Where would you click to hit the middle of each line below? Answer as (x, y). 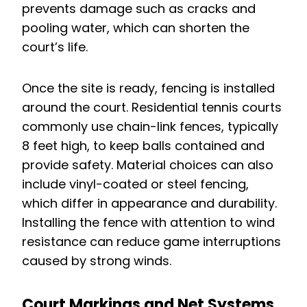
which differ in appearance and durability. (149, 204)
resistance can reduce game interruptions (151, 242)
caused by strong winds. (97, 261)
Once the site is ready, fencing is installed (148, 88)
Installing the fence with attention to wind (148, 223)
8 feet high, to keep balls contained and (143, 146)
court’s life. (55, 47)
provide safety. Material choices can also (148, 165)
